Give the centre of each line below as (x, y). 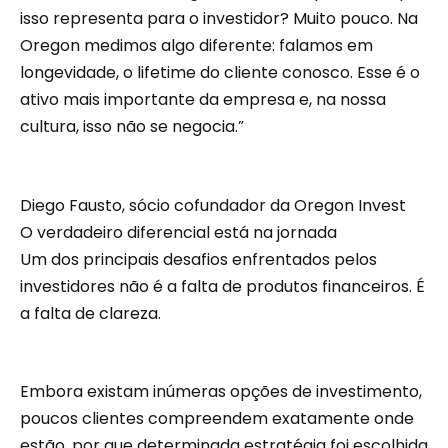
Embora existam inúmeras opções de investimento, (221, 392)
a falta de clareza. (90, 313)
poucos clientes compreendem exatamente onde (217, 419)
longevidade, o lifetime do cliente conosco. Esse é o (220, 73)
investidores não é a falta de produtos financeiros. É (222, 286)
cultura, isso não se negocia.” (132, 127)
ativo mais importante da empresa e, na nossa (203, 100)
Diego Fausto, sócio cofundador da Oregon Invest (213, 205)
